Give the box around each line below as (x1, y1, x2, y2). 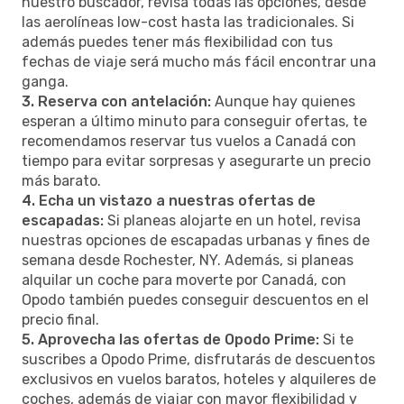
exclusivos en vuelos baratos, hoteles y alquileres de (22, 370, 376, 388)
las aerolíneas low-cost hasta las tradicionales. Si (22, 13, 354, 31)
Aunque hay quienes (211, 92, 355, 110)
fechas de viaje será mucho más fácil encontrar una (22, 52, 376, 70)
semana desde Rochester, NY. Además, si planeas (22, 251, 353, 269)
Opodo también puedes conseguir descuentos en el (22, 290, 369, 308)
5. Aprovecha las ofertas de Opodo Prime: (22, 330, 319, 348)
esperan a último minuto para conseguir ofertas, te (22, 112, 367, 130)
